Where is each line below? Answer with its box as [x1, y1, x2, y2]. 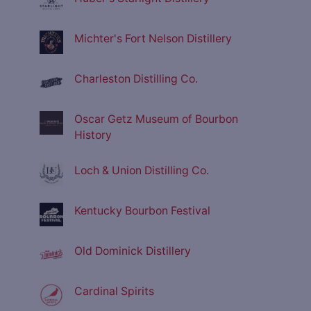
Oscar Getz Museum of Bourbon [74, 112, 238, 126]
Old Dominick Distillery [74, 244, 191, 258]
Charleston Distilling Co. [74, 72, 198, 86]
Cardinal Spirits [74, 285, 154, 299]
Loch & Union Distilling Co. [74, 164, 209, 178]
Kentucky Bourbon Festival [74, 204, 210, 218]
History [74, 128, 112, 142]
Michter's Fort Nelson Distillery [74, 32, 232, 46]
